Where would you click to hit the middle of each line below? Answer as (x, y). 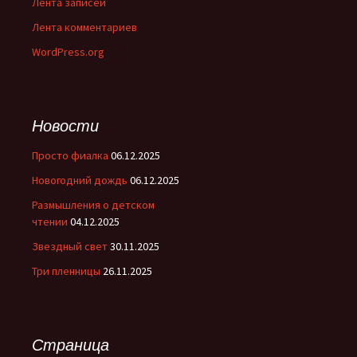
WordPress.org (68, 52)
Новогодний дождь (80, 180)
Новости (65, 126)
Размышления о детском (93, 205)
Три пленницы (66, 271)
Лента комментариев (84, 27)
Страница (71, 345)
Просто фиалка (70, 155)
